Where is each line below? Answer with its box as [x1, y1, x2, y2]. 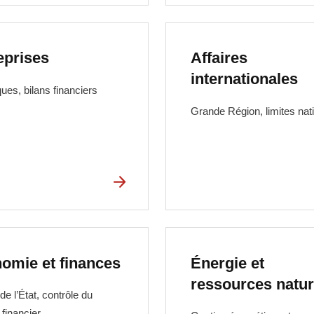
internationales [191, 70, 299, 88]
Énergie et [191, 254, 265, 272]
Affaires [191, 49, 248, 67]
